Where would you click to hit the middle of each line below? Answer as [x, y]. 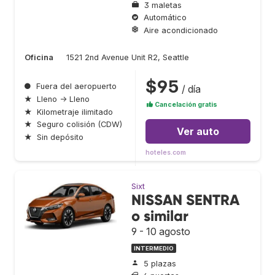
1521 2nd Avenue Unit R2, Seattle [128, 58]
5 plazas [160, 263]
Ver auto [198, 132]
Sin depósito [60, 137]
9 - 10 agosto [161, 232]
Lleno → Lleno [63, 99]
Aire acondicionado [181, 30]
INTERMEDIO [154, 249]
